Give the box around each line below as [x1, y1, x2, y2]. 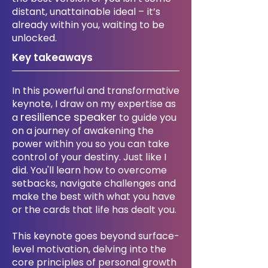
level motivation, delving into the [12, 242, 166, 256]
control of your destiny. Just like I [12, 150, 166, 164]
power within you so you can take [12, 137, 169, 151]
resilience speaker [20, 109, 117, 124]
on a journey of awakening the [12, 124, 154, 138]
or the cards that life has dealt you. [12, 203, 176, 217]
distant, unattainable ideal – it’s [12, 5, 160, 19]
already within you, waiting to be [12, 18, 165, 32]
